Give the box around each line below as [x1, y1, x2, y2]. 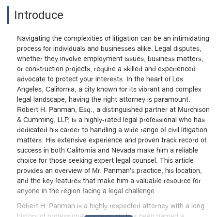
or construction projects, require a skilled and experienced [17, 64, 196, 73]
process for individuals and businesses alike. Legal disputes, [17, 44, 201, 52]
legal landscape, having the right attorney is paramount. [17, 95, 190, 103]
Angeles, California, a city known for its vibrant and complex [17, 85, 201, 93]
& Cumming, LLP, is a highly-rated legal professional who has [17, 115, 205, 124]
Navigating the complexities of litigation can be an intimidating [17, 34, 209, 42]
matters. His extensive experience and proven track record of [17, 136, 206, 144]
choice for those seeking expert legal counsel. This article [17, 156, 194, 164]
